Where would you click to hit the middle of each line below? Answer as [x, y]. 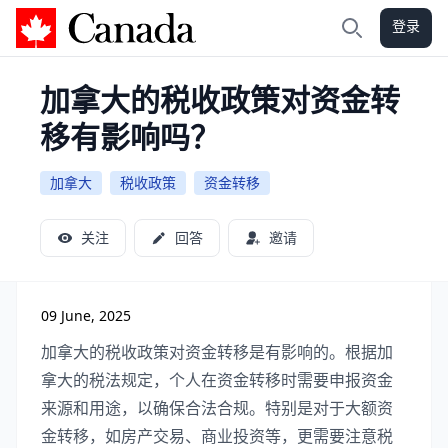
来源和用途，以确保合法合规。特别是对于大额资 [217, 408]
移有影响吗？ [130, 136]
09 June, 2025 [86, 315]
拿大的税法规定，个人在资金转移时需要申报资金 [217, 380]
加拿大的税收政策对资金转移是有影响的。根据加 [217, 352]
